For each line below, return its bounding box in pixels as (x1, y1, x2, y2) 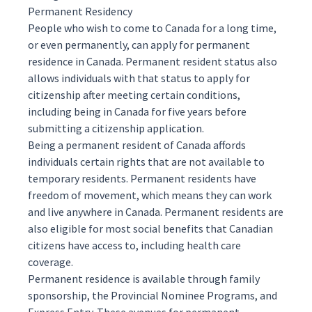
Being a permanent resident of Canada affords (28, 138, 246, 152)
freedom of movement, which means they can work (28, 188, 272, 202)
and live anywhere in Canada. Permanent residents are (28, 205, 283, 219)
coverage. (28, 255, 73, 269)
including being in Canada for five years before (28, 104, 247, 118)
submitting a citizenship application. (28, 121, 204, 135)
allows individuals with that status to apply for (28, 71, 250, 85)
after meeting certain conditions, (81, 88, 240, 102)
